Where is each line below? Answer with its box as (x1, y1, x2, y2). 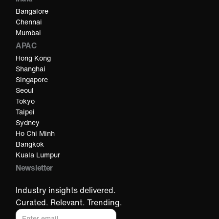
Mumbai (16, 27, 41, 38)
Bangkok (16, 139, 44, 150)
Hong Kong (16, 53, 51, 64)
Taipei (16, 107, 35, 117)
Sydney (16, 117, 40, 128)
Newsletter (16, 162, 53, 174)
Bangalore (16, 6, 48, 17)
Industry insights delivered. (16, 184, 116, 197)
